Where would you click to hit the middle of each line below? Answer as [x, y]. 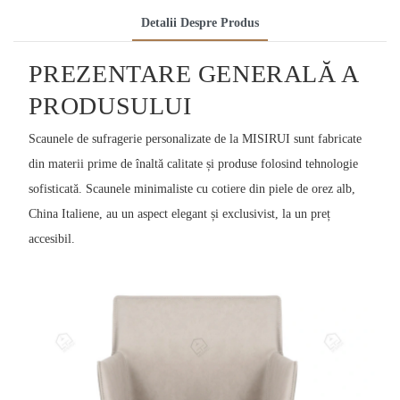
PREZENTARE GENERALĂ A [193, 74]
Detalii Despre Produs [200, 23]
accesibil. [51, 238]
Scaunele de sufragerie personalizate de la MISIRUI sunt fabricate [195, 138]
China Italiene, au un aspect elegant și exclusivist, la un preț [179, 213]
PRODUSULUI [110, 106]
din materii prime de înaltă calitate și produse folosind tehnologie [193, 163]
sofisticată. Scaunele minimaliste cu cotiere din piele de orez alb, [192, 188]
